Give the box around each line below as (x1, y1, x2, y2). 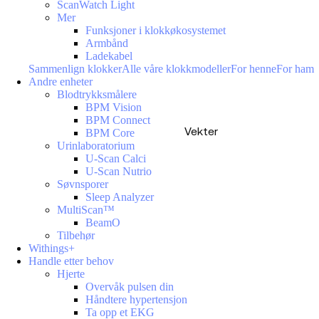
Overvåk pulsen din (85, 281, 174, 293)
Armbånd (85, 37, 128, 49)
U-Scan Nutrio (85, 165, 152, 177)
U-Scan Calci (85, 152, 146, 164)
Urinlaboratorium (57, 140, 135, 152)
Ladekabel (85, 50, 132, 62)
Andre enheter (28, 75, 93, 88)
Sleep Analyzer (85, 191, 154, 203)
